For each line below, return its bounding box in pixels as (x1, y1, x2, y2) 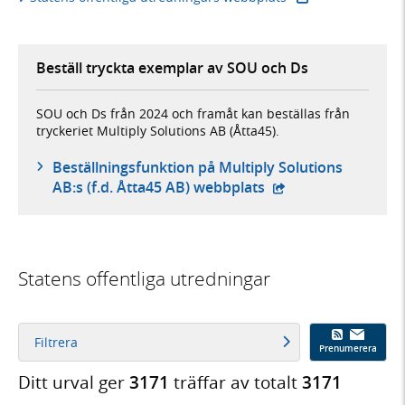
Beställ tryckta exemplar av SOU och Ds (36, 58, 308, 79)
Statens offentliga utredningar (18, 266, 270, 292)
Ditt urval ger (18, 370, 129, 394)
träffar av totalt (169, 370, 302, 394)
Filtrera (33, 333, 78, 351)
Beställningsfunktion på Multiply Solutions (52, 157, 343, 178)
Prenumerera (319, 342, 377, 354)
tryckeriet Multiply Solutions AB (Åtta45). (36, 122, 279, 140)
